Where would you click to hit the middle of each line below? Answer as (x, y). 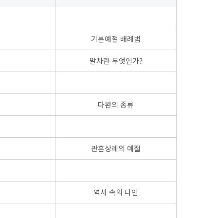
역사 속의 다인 (116, 192)
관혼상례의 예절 (116, 148)
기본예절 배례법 (116, 39)
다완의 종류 (116, 105)
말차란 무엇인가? (116, 61)
